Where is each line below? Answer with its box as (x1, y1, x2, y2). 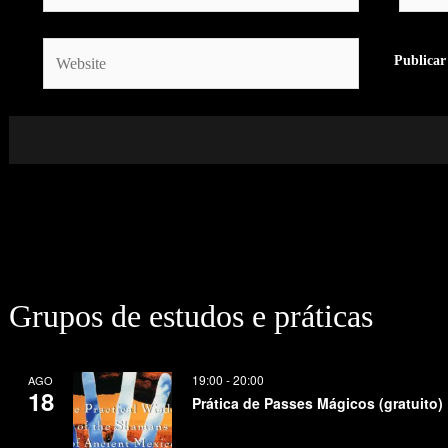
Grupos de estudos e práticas (8, 297, 373, 334)
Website (41, 40, 92, 58)
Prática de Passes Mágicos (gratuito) (191, 392, 443, 413)
